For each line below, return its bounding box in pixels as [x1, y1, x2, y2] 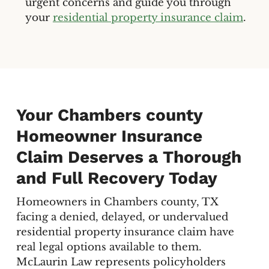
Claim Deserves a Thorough [16, 147, 241, 168]
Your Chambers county [16, 105, 202, 125]
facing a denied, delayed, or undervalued [16, 210, 228, 223]
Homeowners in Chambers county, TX [16, 195, 219, 208]
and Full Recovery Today [16, 168, 217, 189]
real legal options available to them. [16, 240, 202, 253]
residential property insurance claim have [16, 225, 234, 238]
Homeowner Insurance [16, 126, 202, 147]
